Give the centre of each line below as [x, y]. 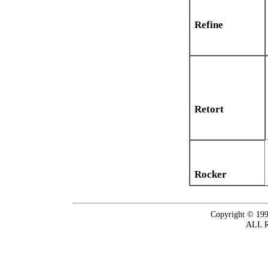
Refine [209, 25]
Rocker [211, 175]
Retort [209, 109]
